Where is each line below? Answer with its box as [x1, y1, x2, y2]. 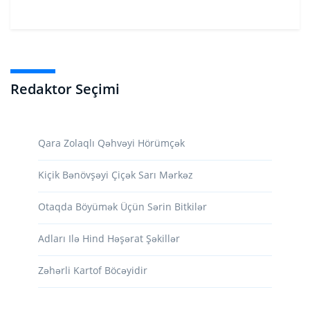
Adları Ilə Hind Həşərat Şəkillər [38, 232, 180, 246]
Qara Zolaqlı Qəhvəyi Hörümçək [38, 136, 185, 150]
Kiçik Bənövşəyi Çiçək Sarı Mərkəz [38, 168, 193, 182]
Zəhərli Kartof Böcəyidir [38, 264, 147, 277]
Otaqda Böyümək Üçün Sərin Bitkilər [38, 200, 207, 214]
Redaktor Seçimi [10, 80, 120, 99]
